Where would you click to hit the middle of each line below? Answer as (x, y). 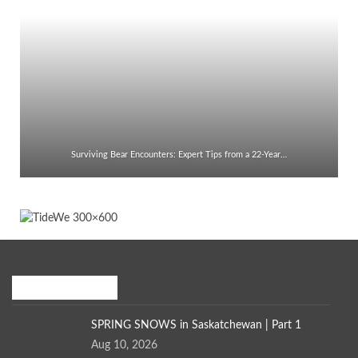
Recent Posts (50, 288)
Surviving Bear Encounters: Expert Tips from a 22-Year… (179, 155)
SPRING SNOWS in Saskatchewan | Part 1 (196, 325)
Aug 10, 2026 (124, 345)
